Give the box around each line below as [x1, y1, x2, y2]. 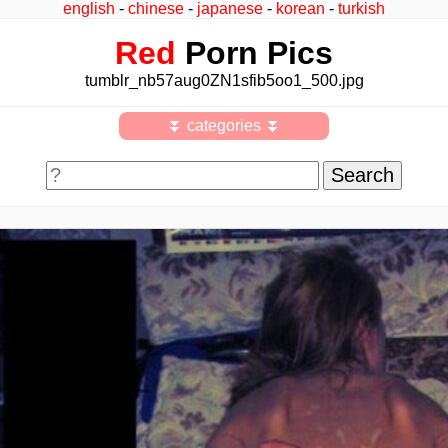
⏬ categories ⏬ [167, 117, 281, 134]
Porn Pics [176, 35, 333, 71]
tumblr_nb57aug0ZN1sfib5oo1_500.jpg [84, 72, 364, 89]
